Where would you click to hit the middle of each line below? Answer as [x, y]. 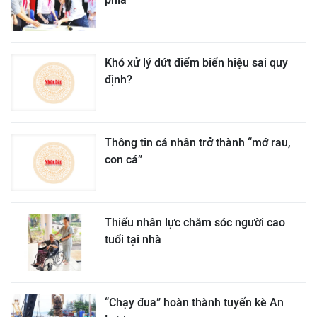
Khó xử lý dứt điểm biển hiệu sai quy [196, 63]
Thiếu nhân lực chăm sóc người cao [195, 223]
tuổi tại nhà [133, 240]
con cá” [123, 160]
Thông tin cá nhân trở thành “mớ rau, [198, 143]
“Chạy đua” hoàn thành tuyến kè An [194, 302]
